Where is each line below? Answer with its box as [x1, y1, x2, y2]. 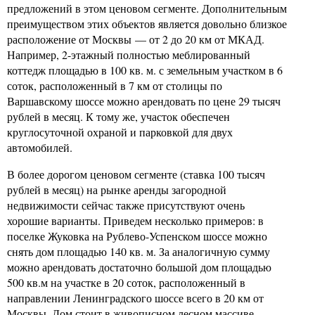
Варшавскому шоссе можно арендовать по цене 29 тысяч [7, 94, 281, 108]
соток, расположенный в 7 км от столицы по [7, 78, 222, 93]
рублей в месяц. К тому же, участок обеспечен [7, 109, 230, 124]
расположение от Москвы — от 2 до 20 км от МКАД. [7, 32, 264, 46]
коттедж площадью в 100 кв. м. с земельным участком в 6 [7, 63, 283, 77]
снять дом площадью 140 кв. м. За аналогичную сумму [7, 244, 270, 259]
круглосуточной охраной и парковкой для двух [7, 124, 233, 139]
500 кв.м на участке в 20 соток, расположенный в [7, 275, 245, 290]
